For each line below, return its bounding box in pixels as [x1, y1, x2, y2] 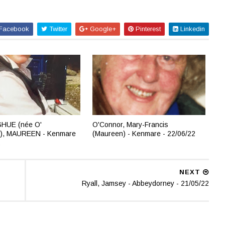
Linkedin [178, 25, 205, 33]
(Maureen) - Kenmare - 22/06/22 [92, 129, 196, 138]
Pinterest [133, 25, 161, 33]
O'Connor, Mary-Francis [92, 120, 169, 129]
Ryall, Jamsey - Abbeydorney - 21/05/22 [81, 179, 209, 187]
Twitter [47, 25, 67, 33]
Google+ [87, 25, 116, 33]
